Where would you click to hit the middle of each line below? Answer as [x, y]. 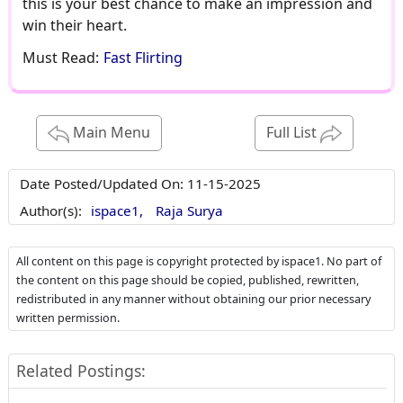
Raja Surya [189, 210]
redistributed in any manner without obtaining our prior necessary [193, 299]
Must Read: [62, 58]
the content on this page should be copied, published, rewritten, [187, 280]
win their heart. [74, 26]
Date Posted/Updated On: [103, 183]
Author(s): [50, 210]
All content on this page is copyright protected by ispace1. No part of [198, 261]
